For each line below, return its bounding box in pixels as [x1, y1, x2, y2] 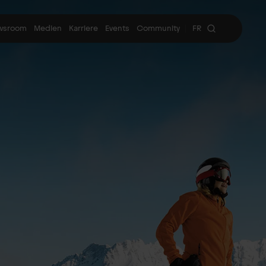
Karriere [69, 23, 98, 33]
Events [105, 23, 129, 33]
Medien [34, 23, 62, 33]
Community [137, 23, 180, 33]
